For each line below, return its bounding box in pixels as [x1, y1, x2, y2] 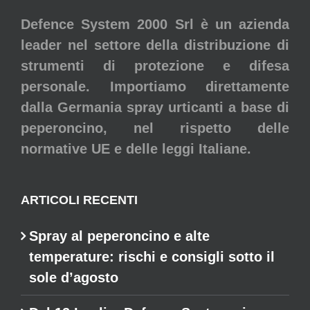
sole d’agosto [29, 269, 118, 285]
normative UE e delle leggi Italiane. [21, 140, 251, 156]
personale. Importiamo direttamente [21, 78, 289, 94]
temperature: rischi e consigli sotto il [29, 248, 275, 264]
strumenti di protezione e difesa [21, 57, 289, 73]
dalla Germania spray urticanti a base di [21, 99, 289, 115]
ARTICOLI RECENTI [21, 192, 138, 207]
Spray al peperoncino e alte [29, 228, 210, 244]
